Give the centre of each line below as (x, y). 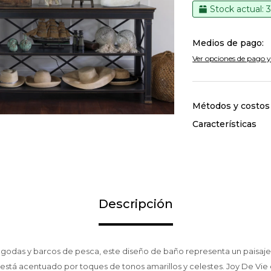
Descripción (135, 204)
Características (225, 124)
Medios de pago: (228, 43)
